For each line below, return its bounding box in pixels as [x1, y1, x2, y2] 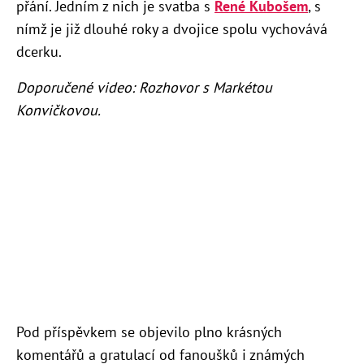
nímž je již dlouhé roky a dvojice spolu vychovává [16, 19, 327, 38]
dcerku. [16, 41, 62, 61]
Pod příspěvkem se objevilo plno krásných [16, 323, 282, 342]
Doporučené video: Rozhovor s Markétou [16, 77, 272, 97]
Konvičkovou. [16, 100, 101, 119]
